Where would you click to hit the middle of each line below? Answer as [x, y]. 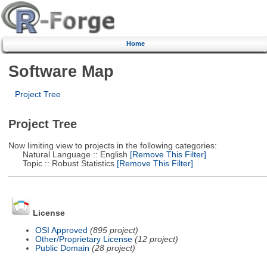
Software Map [61, 71]
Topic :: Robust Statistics [61, 163]
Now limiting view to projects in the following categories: [112, 145]
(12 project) [156, 239]
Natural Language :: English [68, 154]
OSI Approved [61, 230]
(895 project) [114, 230]
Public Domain [62, 248]
